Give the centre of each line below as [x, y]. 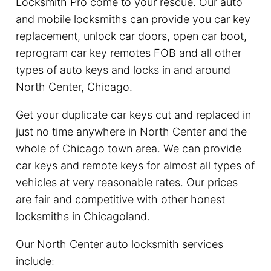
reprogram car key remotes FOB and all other [128, 53]
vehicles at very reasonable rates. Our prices [126, 182]
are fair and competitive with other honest [120, 199]
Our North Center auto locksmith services [119, 244]
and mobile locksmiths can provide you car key [133, 19]
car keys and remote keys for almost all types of [135, 165]
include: [35, 261]
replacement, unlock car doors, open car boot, [131, 36]
